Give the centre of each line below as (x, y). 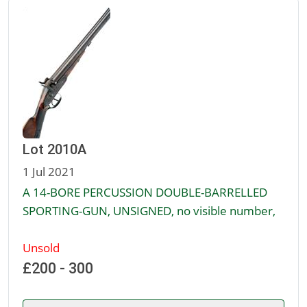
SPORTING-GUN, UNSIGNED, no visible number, (149, 211)
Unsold (41, 248)
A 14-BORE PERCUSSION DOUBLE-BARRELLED (145, 192)
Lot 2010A (54, 150)
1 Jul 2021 (49, 172)
